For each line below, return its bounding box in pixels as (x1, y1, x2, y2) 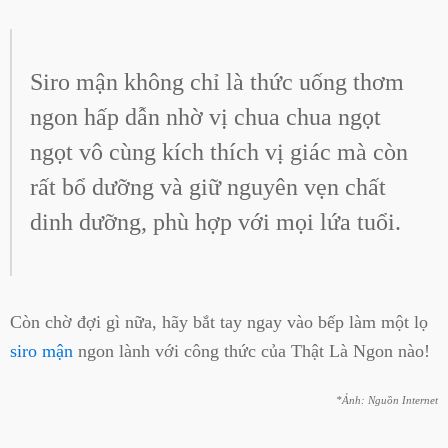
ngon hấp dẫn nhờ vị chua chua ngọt (30, 103, 381, 130)
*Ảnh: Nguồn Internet (336, 395, 438, 407)
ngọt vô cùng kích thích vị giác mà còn (30, 138, 408, 165)
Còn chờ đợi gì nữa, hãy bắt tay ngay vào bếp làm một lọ (10, 311, 428, 332)
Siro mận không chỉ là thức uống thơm (30, 68, 404, 95)
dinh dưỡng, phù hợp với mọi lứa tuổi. (30, 208, 401, 235)
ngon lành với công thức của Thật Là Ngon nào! (73, 340, 430, 361)
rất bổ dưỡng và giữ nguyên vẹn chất (30, 173, 386, 200)
